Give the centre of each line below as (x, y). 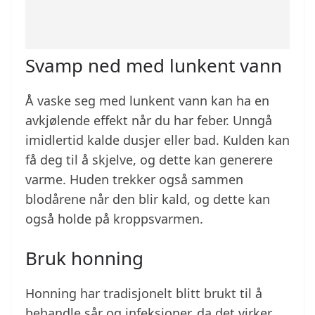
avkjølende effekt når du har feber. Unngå (149, 121)
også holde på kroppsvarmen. (114, 219)
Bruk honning (84, 258)
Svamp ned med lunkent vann (154, 66)
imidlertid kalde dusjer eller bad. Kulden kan (157, 140)
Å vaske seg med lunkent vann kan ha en (147, 101)
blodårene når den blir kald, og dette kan (148, 199)
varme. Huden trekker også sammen (134, 180)
